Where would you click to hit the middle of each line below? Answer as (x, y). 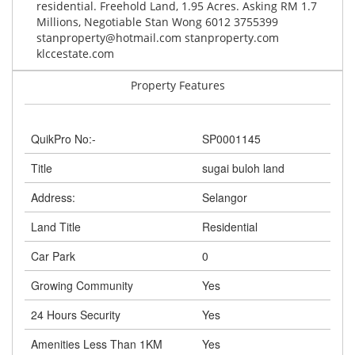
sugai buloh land (243, 168)
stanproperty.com (230, 38)
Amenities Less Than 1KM (97, 344)
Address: (53, 198)
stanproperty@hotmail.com (109, 38)
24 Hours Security (76, 315)
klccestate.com (75, 54)
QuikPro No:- (63, 139)
